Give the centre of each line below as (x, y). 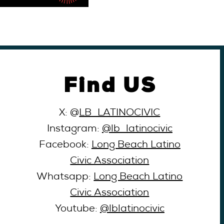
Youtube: (77, 209)
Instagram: (74, 129)
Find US (110, 85)
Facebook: (65, 145)
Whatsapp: (65, 177)
